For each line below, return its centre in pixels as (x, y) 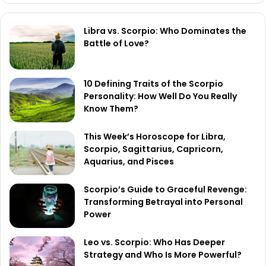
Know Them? (111, 109)
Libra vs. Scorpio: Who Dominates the (165, 31)
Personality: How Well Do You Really (160, 96)
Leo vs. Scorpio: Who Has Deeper (154, 243)
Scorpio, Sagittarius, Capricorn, (153, 149)
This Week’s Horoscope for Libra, (155, 137)
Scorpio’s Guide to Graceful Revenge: (165, 190)
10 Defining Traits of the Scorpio (153, 84)
